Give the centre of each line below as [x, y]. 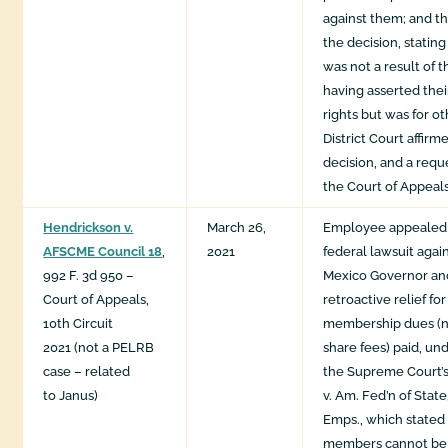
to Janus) [71, 396]
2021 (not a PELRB [99, 348]
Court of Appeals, [96, 300]
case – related [87, 372]
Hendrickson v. [88, 228]
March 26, [237, 228]
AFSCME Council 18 [103, 252]
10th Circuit [78, 324]
